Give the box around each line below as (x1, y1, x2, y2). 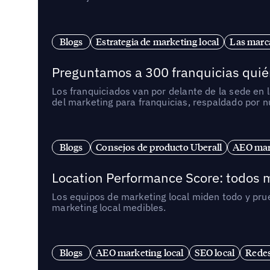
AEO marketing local (96, 246, 184, 259)
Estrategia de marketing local (96, 35, 219, 48)
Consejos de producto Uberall (96, 140, 222, 153)
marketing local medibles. (52, 201, 166, 213)
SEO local (194, 246, 235, 259)
